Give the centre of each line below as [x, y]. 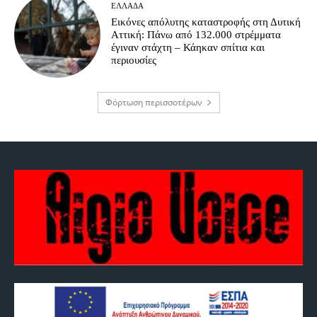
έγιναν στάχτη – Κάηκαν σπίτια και [188, 48]
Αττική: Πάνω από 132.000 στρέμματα [196, 35]
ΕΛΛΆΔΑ [128, 6]
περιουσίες [134, 60]
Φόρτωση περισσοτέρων [154, 102]
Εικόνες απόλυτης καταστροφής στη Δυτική [206, 22]
